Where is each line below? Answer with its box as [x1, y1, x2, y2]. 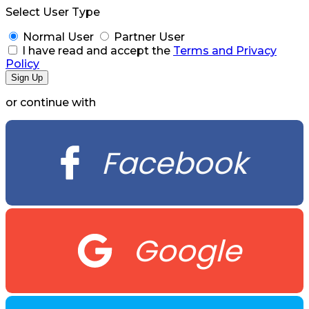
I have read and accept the [19, 44, 173, 58]
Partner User [114, 30, 185, 44]
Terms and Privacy [173, 44, 277, 58]
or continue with [6, 96, 96, 110]
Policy [6, 57, 39, 71]
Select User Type [6, 6, 100, 19]
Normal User [23, 30, 94, 44]
